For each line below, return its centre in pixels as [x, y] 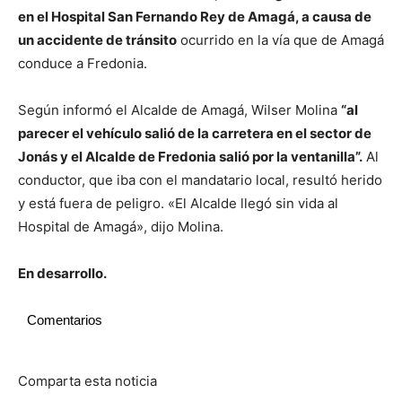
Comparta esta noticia [87, 381]
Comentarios [65, 320]
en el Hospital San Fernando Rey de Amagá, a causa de [195, 17]
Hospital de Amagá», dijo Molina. [121, 227]
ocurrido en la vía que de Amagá [280, 40]
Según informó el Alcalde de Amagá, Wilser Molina [179, 110]
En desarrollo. [62, 273]
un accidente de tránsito [97, 40]
